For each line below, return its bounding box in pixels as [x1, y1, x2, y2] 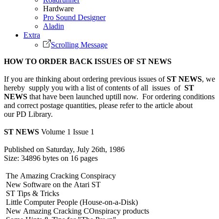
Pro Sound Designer [43, 13, 106, 22]
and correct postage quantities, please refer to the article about [4, 101, 193, 109]
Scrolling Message [51, 40, 108, 49]
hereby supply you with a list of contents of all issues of [4, 83, 184, 92]
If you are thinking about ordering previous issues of [4, 74, 167, 83]
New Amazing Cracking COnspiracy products [4, 206, 149, 215]
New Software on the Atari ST [4, 180, 101, 189]
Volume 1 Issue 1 [39, 127, 94, 136]
